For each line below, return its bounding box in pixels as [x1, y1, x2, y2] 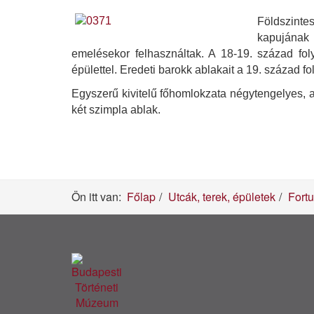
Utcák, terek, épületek [168, 189, 275, 205]
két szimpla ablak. [71, 104, 161, 116]
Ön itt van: [71, 189, 127, 205]
